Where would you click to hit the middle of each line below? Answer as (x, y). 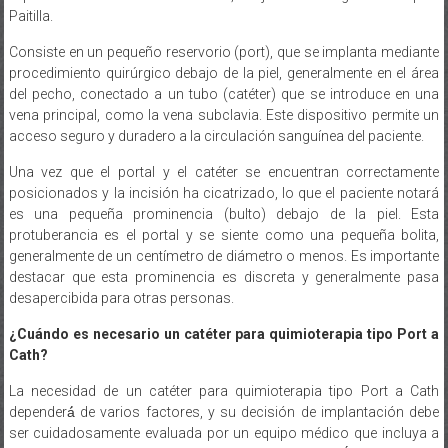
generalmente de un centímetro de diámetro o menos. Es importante (224, 255)
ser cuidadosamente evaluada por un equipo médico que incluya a (224, 432)
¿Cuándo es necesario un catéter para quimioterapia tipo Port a (224, 333)
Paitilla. (30, 15)
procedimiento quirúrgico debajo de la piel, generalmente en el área (224, 72)
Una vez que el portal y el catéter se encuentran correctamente (224, 171)
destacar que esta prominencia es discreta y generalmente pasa (224, 276)
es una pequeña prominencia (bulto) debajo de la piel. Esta (224, 213)
